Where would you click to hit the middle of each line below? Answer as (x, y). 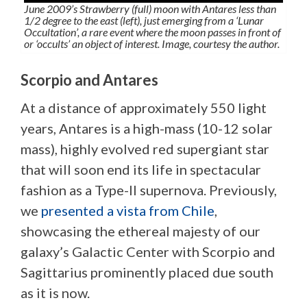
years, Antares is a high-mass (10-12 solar (147, 128)
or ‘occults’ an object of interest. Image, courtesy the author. (152, 44)
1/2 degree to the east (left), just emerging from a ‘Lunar (144, 21)
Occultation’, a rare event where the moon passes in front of (152, 32)
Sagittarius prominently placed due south (147, 272)
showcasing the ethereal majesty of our (140, 231)
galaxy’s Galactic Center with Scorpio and (148, 252)
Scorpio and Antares (89, 80)
